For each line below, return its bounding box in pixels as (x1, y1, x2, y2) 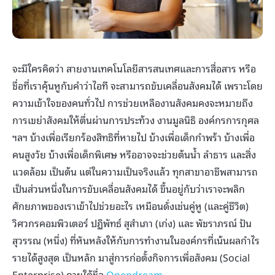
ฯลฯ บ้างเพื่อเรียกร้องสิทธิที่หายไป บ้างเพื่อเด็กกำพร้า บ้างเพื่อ (12, 129, 255, 145)
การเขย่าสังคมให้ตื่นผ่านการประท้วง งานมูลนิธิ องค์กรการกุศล (12, 112, 259, 128)
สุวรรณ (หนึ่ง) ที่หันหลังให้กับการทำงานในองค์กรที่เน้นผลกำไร (12, 232, 260, 249)
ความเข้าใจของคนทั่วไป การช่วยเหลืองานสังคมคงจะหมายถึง (12, 95, 253, 111)
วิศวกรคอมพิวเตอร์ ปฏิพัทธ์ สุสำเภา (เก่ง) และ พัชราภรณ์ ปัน (12, 215, 252, 231)
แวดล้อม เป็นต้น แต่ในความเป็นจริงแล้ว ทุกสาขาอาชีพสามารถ (12, 163, 258, 180)
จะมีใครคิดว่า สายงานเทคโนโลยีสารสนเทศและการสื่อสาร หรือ (12, 60, 256, 77)
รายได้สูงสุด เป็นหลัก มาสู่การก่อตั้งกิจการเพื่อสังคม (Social (12, 249, 250, 266)
